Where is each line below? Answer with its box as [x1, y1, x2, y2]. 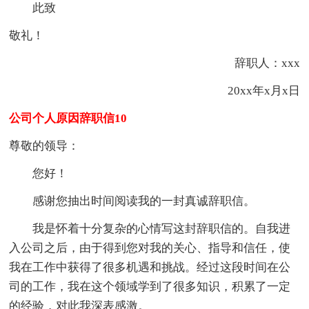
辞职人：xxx [210, 56, 300, 70]
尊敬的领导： [9, 139, 80, 152]
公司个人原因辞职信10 [9, 111, 128, 125]
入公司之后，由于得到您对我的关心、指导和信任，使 [9, 241, 291, 255]
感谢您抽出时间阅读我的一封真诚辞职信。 [9, 194, 256, 208]
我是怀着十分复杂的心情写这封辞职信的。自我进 [9, 221, 291, 235]
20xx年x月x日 [203, 83, 300, 97]
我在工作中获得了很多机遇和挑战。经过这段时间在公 [9, 260, 291, 274]
